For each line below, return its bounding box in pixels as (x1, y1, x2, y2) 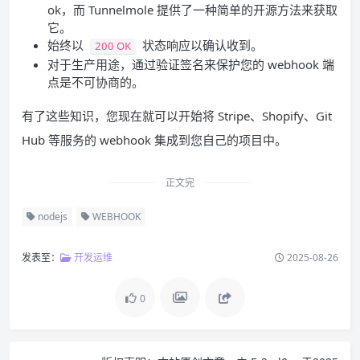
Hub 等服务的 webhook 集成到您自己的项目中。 (22, 131, 287, 148)
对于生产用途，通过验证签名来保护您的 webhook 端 (47, 55, 334, 72)
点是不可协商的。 (47, 73, 144, 90)
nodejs (35, 209, 67, 223)
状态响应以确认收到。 (139, 36, 263, 53)
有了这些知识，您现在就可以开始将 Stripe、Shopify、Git (22, 107, 332, 124)
